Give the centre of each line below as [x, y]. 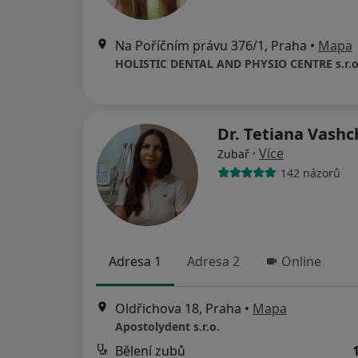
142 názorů [310, 173]
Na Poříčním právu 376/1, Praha [211, 46]
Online [301, 261]
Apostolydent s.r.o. [167, 327]
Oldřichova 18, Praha [178, 309]
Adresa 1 [135, 261]
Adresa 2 [213, 261]
